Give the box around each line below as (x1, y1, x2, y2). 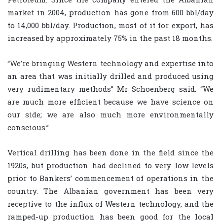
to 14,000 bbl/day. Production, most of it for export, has (7, 20, 214, 31)
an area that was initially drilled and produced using (7, 71, 214, 81)
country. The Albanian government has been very (7, 186, 214, 196)
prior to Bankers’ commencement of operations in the (7, 173, 214, 184)
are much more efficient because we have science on (7, 97, 214, 107)
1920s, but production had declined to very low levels (7, 160, 214, 171)
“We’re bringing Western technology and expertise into (7, 58, 214, 69)
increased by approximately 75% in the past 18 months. (7, 33, 213, 43)
